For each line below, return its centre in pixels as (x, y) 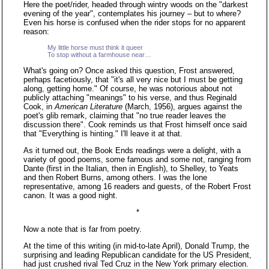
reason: (36, 32)
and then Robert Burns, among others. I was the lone (115, 177)
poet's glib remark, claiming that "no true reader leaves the (125, 116)
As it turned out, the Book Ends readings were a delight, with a (132, 150)
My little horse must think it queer (95, 47)
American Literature (89, 107)
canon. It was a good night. (71, 195)
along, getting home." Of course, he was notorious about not (128, 89)
